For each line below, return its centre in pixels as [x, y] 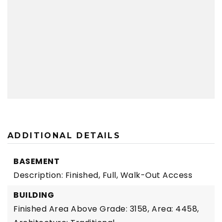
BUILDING [34, 195]
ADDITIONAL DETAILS [64, 136]
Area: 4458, [175, 209]
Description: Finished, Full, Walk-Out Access [103, 175]
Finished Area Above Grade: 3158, [81, 209]
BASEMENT [36, 161]
